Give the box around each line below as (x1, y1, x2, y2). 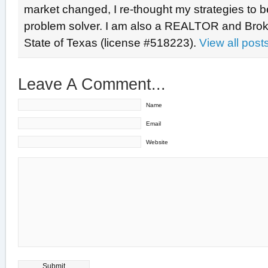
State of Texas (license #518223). (24, 36, 199, 49)
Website (146, 139, 168, 145)
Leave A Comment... (18, 75, 166, 93)
